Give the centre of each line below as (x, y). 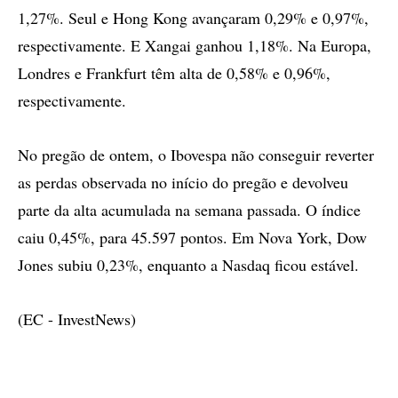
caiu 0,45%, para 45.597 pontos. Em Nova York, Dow (192, 237)
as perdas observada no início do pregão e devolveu (183, 182)
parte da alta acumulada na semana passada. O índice (189, 210)
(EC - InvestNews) (77, 319)
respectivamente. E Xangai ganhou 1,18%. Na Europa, (195, 45)
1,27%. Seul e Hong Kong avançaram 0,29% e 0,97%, (193, 18)
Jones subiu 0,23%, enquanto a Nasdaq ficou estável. (188, 265)
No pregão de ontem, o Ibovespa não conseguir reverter (196, 155)
